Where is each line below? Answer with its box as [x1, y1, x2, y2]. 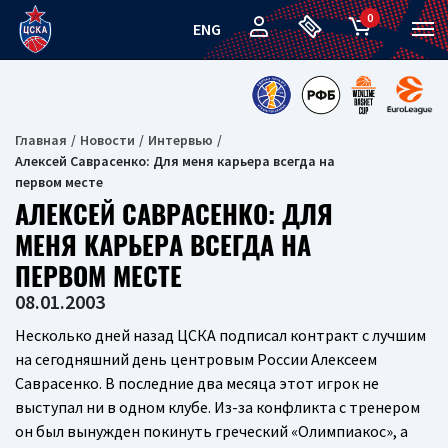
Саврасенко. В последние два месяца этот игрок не [15, 373, 379, 393]
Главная [15, 131, 67, 149]
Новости [80, 131, 135, 149]
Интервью [148, 131, 213, 149]
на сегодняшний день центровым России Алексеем [15, 349, 377, 369]
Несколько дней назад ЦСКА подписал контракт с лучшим [15, 325, 426, 345]
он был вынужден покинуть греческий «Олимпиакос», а [15, 421, 408, 441]
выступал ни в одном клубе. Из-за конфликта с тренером [15, 397, 420, 417]
